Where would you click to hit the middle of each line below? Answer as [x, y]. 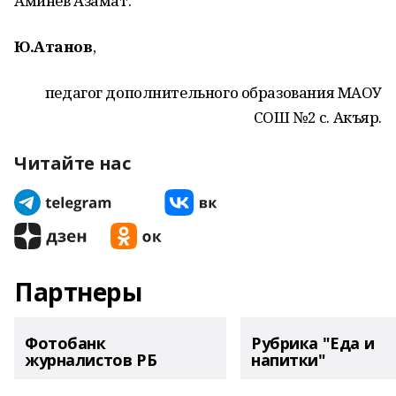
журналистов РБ [91, 360]
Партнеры [78, 292]
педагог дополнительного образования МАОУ [213, 92]
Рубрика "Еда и [313, 343]
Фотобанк [65, 343]
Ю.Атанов [53, 46]
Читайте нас [72, 163]
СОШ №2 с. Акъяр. [317, 117]
